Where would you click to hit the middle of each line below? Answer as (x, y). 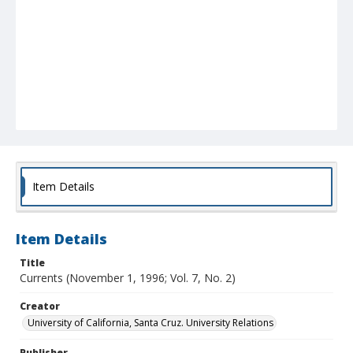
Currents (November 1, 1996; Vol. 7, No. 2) (128, 278)
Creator (40, 307)
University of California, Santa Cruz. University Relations (150, 323)
